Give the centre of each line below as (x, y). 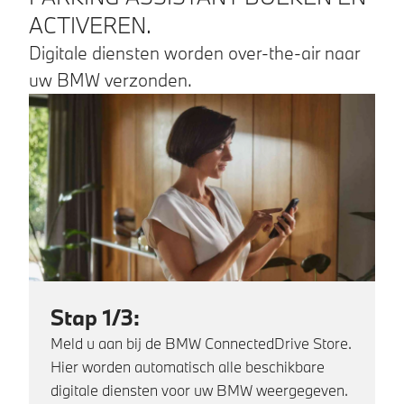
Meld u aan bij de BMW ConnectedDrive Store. (201, 343)
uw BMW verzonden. (110, 79)
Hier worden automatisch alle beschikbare (188, 366)
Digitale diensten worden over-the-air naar (194, 52)
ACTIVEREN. (90, 24)
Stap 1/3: (95, 317)
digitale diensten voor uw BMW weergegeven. (199, 390)
